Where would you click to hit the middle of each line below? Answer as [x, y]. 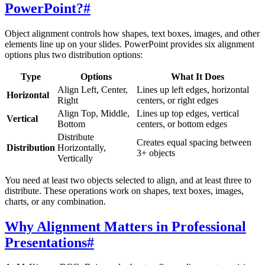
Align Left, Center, [93, 89]
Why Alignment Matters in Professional [125, 226]
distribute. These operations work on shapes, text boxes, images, [124, 190]
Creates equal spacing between [194, 142]
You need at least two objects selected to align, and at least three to [128, 180]
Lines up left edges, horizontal [193, 89]
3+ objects [156, 153]
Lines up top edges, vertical [188, 113]
